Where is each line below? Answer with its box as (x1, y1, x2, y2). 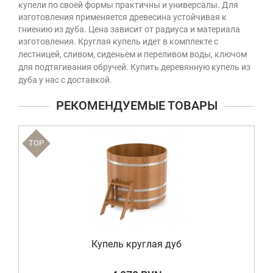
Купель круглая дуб (91, 238, 182, 250)
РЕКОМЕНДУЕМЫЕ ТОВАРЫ (55, 98, 218, 113)
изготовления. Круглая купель (18, 37, 141, 46)
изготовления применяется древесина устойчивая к (18, 12, 227, 22)
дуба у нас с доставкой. (18, 75, 112, 85)
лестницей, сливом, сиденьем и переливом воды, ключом (18, 49, 247, 59)
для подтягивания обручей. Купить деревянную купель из (18, 62, 250, 72)
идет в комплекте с (141, 37, 218, 46)
